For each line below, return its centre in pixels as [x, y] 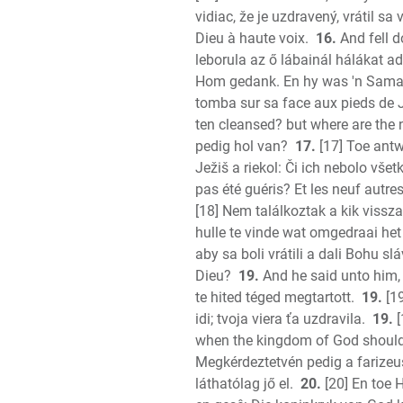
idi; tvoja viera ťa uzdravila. [280, 319]
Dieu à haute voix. [252, 38]
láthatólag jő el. [244, 384]
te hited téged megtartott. [275, 297]
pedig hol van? [242, 146]
